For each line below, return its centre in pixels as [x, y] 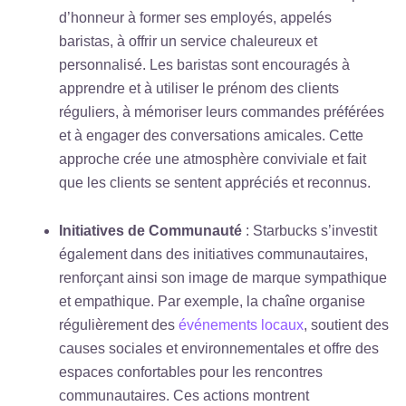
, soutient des [346, 324]
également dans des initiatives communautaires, [213, 254]
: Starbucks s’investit [309, 230]
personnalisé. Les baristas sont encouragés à [204, 64]
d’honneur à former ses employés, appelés [195, 17]
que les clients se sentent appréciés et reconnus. [214, 182]
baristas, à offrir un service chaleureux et [188, 41]
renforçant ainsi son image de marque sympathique [222, 277]
